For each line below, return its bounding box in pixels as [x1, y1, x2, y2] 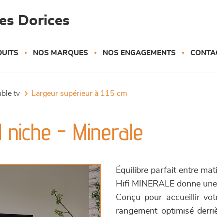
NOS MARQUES [33, 49, 88, 57]
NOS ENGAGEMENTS [103, 49, 176, 57]
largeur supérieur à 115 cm [36, 90, 127, 97]
